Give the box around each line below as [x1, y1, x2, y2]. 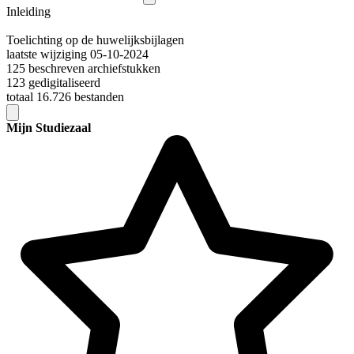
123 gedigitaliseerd [6, 76, 100, 90]
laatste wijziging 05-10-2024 [6, 47, 149, 62]
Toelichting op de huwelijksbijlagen [6, 33, 184, 47]
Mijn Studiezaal [6, 121, 91, 135]
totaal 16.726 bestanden [6, 90, 124, 104]
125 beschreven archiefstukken [6, 62, 160, 76]
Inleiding [6, 5, 51, 19]
